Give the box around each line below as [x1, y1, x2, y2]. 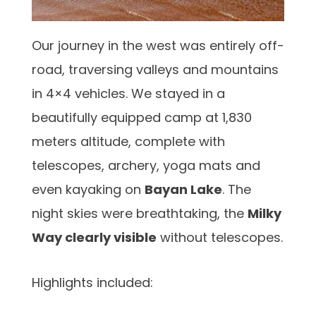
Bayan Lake [145, 181, 222, 199]
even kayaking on [32, 181, 145, 199]
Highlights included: [32, 274, 153, 292]
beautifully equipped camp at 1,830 [32, 109, 252, 127]
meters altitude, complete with [32, 133, 225, 151]
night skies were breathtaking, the [32, 205, 248, 223]
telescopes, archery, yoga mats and [32, 157, 260, 175]
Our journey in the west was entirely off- [32, 37, 284, 55]
